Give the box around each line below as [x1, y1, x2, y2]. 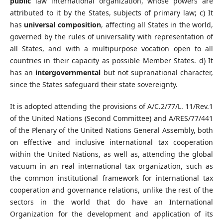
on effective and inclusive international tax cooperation [9, 137, 214, 147]
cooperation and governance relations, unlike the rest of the [9, 185, 214, 195]
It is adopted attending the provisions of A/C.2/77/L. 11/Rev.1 [9, 101, 214, 111]
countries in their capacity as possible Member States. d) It [9, 55, 214, 65]
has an [9, 67, 36, 77]
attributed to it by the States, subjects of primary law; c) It [9, 7, 214, 17]
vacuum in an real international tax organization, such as [9, 161, 214, 171]
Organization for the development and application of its [9, 209, 214, 219]
